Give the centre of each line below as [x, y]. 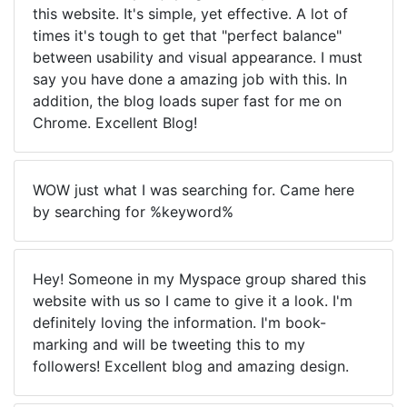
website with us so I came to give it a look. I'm [193, 301]
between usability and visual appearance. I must [198, 57]
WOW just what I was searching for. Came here [194, 190]
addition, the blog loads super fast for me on [187, 101]
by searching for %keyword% [133, 212]
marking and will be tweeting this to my [169, 344]
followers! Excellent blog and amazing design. [191, 366]
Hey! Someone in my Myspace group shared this [199, 279]
